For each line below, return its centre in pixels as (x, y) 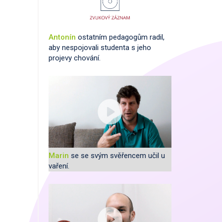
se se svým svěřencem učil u (118, 155)
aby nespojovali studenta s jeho (100, 48)
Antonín (63, 37)
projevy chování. (75, 58)
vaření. (59, 166)
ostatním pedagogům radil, (121, 37)
